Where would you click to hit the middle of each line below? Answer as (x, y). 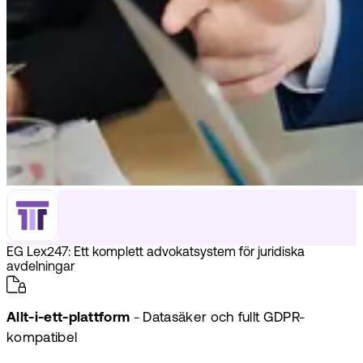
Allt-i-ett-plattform (68, 318)
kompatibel (42, 339)
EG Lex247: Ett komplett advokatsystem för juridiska (156, 253)
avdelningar (41, 268)
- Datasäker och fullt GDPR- (218, 318)
